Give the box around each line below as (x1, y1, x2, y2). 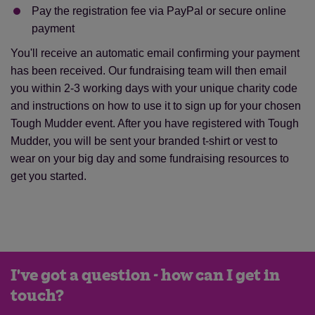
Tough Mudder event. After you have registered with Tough (11, 117, 299, 129)
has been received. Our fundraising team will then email (11, 64, 287, 77)
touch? (11, 288, 67, 304)
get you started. (11, 169, 86, 182)
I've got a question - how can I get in (11, 267, 280, 284)
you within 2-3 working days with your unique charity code (11, 82, 297, 94)
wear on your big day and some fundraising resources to (11, 152, 289, 165)
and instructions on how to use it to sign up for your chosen (11, 99, 301, 112)
